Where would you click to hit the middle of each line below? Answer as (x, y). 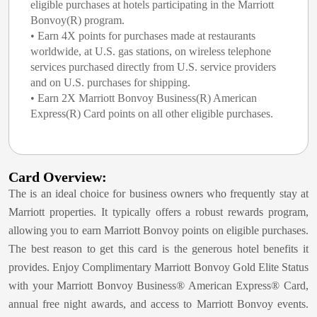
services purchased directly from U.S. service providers (153, 67)
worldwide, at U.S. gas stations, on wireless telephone (151, 51)
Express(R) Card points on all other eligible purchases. (152, 114)
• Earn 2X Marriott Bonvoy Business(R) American (144, 98)
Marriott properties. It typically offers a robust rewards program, (158, 212)
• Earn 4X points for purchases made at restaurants (143, 36)
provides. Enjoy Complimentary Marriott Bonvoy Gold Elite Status (158, 267)
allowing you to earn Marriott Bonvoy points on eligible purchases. (158, 230)
